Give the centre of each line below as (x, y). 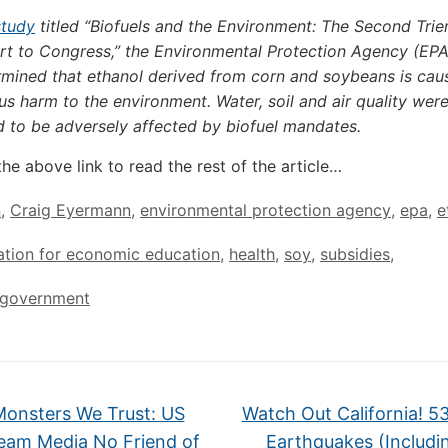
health (252, 254)
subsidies (355, 254)
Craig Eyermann (70, 210)
